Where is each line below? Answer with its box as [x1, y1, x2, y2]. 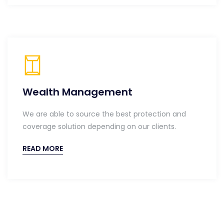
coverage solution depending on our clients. [22, 121, 176, 131]
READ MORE [22, 143, 63, 153]
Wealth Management [22, 85, 132, 99]
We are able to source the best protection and [22, 109, 186, 119]
